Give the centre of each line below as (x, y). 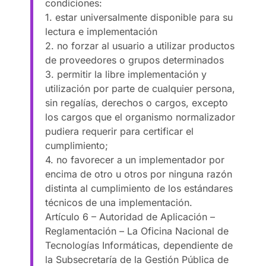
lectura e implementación (102, 31)
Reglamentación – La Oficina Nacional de (137, 231)
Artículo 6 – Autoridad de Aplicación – (130, 216)
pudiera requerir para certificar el (120, 131)
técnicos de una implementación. (119, 202)
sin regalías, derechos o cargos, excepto (137, 102)
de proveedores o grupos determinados (135, 60)
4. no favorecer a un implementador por (135, 159)
